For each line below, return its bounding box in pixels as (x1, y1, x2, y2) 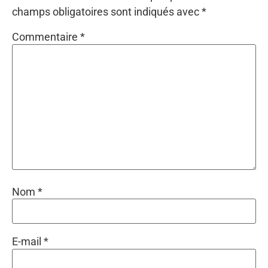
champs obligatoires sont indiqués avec (12, 5, 202, 18)
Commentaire (12, 31, 80, 44)
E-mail (12, 234, 44, 248)
